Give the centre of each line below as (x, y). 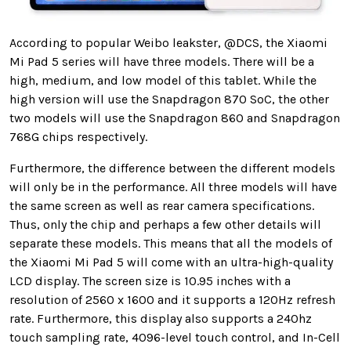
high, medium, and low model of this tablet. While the (163, 81)
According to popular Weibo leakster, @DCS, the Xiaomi (168, 43)
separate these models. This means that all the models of (171, 244)
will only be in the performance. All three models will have (173, 187)
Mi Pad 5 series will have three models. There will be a (162, 62)
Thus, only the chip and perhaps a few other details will (165, 225)
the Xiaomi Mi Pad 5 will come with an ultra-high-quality (171, 262)
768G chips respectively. (78, 137)
